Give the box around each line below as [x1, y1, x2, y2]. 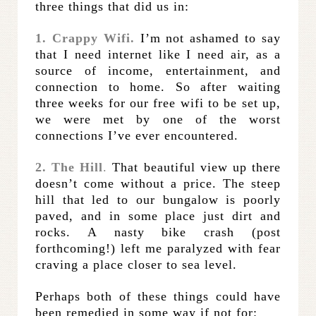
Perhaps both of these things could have [35, 289, 281, 304]
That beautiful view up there [107, 160, 281, 175]
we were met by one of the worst [35, 112, 281, 127]
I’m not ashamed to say [134, 31, 281, 46]
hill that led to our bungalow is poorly [35, 193, 281, 207]
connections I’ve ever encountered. [35, 128, 238, 143]
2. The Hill [35, 160, 104, 175]
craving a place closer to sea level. [35, 257, 237, 272]
